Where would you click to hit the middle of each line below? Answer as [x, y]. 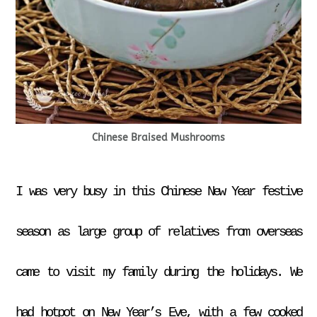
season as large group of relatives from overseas [158, 232]
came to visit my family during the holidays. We [158, 272]
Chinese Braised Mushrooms [158, 137]
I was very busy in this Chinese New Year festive [158, 191]
